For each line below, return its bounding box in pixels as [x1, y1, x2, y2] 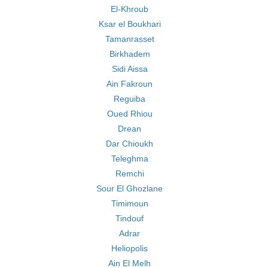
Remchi [115, 169, 144, 178]
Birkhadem [109, 49, 150, 59]
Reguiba [114, 94, 145, 103]
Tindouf [115, 214, 144, 223]
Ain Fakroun [106, 79, 153, 89]
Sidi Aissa [111, 64, 148, 74]
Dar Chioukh [106, 139, 153, 148]
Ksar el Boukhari [98, 19, 161, 29]
